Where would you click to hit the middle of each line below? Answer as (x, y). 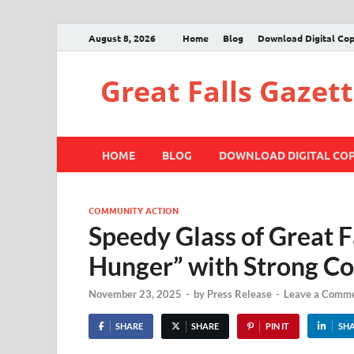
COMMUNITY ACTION (134, 210)
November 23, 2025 (135, 294)
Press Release (239, 294)
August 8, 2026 (122, 38)
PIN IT (277, 326)
